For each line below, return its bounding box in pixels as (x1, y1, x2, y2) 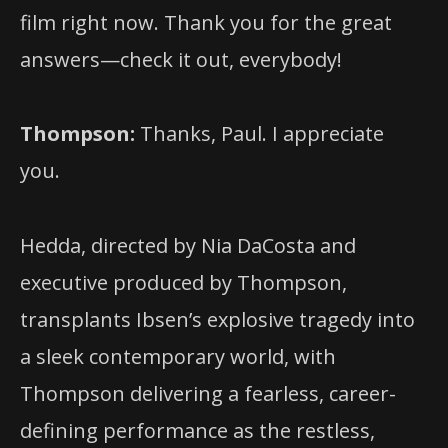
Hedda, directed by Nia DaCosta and (20, 231, 356, 259)
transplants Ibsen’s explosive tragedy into (20, 305, 415, 333)
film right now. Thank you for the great (20, 9, 392, 37)
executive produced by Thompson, (20, 268, 347, 296)
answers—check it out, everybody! (20, 46, 342, 74)
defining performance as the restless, (20, 416, 375, 444)
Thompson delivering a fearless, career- (20, 379, 396, 407)
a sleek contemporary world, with (20, 342, 336, 370)
